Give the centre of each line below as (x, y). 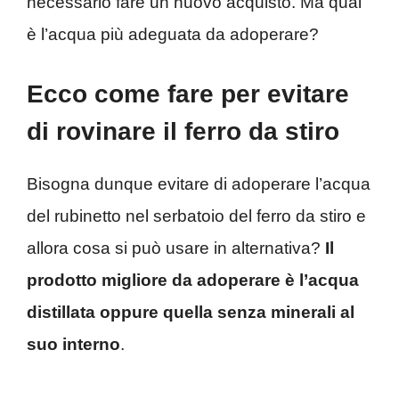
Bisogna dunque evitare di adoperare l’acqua (199, 184)
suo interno (73, 345)
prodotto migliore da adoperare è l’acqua (193, 281)
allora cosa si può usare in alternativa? (176, 248)
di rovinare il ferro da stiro (183, 132)
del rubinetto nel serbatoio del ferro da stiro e (196, 216)
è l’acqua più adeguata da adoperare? (173, 34)
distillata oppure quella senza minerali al (191, 313)
